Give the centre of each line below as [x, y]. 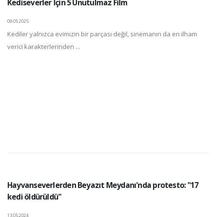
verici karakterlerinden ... [44, 46]
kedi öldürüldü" [34, 196]
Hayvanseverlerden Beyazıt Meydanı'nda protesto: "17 [103, 185]
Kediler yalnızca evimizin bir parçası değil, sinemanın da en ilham [102, 34]
